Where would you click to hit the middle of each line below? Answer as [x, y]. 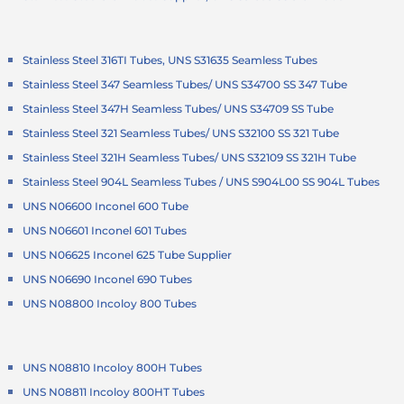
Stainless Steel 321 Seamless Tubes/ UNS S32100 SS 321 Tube [181, 133]
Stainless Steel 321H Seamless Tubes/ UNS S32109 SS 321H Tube [190, 158]
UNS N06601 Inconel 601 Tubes [105, 231]
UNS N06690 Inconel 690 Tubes [108, 280]
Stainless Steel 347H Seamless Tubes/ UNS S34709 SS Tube [179, 109]
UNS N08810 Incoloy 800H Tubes [113, 368]
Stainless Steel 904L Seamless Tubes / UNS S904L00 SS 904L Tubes [202, 182]
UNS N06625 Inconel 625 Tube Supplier [128, 255]
